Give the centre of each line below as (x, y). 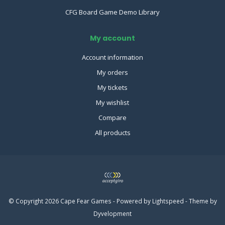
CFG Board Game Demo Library (113, 12)
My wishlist (113, 103)
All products (113, 133)
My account (113, 38)
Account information (113, 58)
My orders (113, 73)
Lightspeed (168, 201)
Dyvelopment (113, 214)
